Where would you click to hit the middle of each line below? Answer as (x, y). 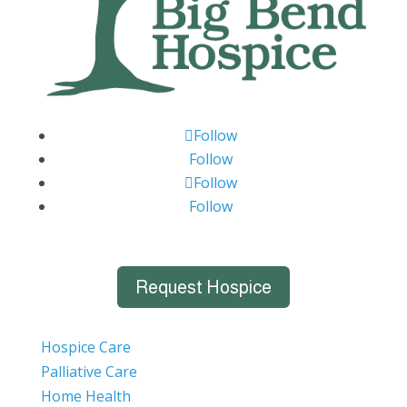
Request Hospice (203, 287)
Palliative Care (89, 371)
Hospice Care (85, 347)
